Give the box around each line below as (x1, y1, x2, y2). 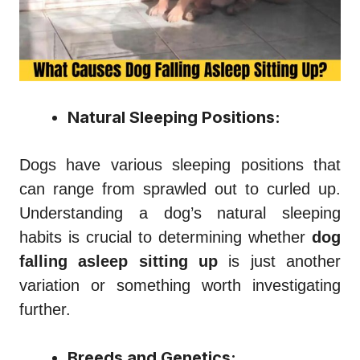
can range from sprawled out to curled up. (19, 179, 341, 198)
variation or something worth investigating (19, 276, 341, 294)
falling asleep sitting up (19, 252, 218, 270)
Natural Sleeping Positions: (67, 107, 280, 127)
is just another (218, 252, 341, 270)
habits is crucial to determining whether (19, 227, 312, 246)
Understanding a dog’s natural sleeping (19, 203, 341, 222)
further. (19, 300, 71, 318)
